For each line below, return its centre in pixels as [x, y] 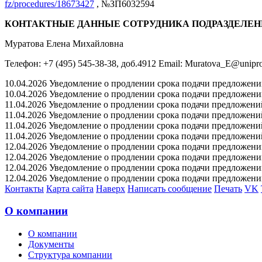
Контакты [24, 188]
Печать [228, 188]
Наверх [111, 188]
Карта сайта [70, 188]
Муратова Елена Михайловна [64, 43]
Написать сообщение [170, 188]
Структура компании [70, 255]
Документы [51, 244]
